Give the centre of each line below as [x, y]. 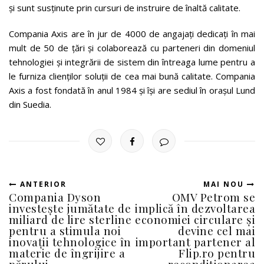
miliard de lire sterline [70, 219]
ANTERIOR [42, 184]
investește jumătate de [70, 208]
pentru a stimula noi [65, 230]
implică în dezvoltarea [195, 208]
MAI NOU [225, 184]
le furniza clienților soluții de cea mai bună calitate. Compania [132, 76]
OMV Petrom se [213, 197]
